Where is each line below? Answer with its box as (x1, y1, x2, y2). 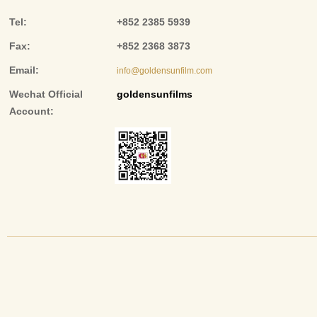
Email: (9, 64, 39, 76)
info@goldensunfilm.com (117, 66, 212, 76)
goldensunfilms (117, 88, 192, 100)
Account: (9, 105, 54, 117)
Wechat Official (9, 88, 83, 100)
